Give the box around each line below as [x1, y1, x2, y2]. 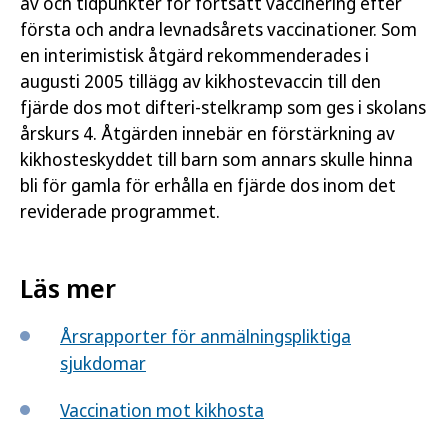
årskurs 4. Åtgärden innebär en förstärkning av [20, 121, 395, 145]
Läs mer [20, 270, 116, 307]
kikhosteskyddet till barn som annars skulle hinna [20, 147, 413, 171]
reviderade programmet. [20, 199, 220, 223]
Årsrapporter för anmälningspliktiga [60, 324, 351, 349]
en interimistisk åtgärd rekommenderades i [20, 43, 369, 67]
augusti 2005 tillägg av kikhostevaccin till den [20, 69, 381, 93]
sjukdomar [60, 351, 146, 376]
